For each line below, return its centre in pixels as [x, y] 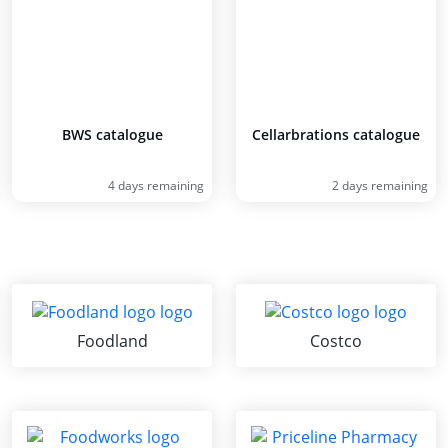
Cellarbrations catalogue [336, 134]
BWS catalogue [112, 134]
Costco [336, 340]
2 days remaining [380, 185]
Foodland [112, 340]
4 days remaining [156, 185]
